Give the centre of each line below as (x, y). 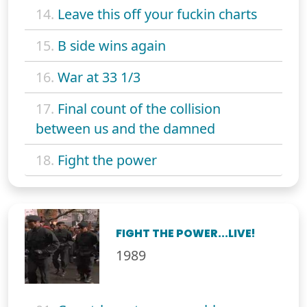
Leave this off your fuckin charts (157, 14)
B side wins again (112, 45)
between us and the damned (125, 128)
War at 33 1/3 (99, 77)
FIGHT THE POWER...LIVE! (186, 233)
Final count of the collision (139, 108)
